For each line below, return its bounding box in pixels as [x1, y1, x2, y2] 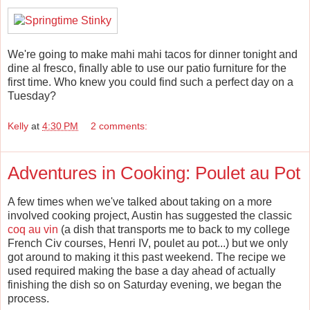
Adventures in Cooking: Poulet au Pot [8, 162, 300, 183]
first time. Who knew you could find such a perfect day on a [8, 76, 293, 89]
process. [8, 292, 49, 304]
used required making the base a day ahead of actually [8, 264, 275, 277]
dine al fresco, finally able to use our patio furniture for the [8, 62, 286, 75]
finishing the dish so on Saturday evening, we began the [8, 278, 282, 291]
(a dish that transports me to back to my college [58, 223, 290, 235]
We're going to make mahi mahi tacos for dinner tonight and [8, 48, 298, 61]
